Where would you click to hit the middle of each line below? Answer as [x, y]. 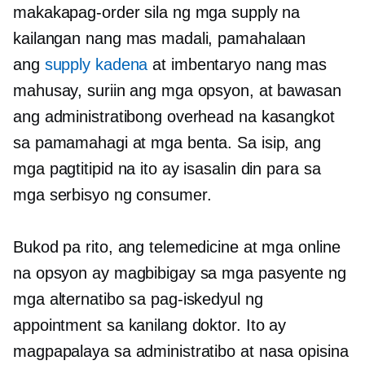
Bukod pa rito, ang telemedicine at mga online [177, 247]
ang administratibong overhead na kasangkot [174, 117]
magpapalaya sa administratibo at [136, 351]
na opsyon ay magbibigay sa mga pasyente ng [180, 273]
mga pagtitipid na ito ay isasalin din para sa [167, 169]
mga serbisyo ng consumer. [112, 195]
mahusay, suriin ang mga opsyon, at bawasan [177, 90]
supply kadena [96, 64]
